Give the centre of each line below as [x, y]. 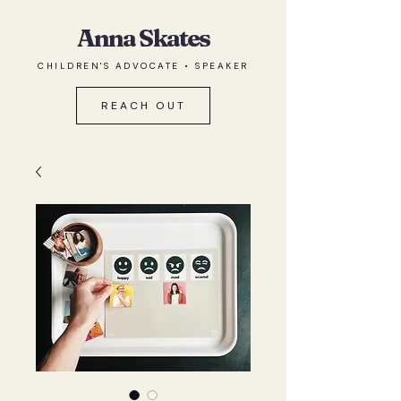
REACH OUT [143, 106]
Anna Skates [143, 38]
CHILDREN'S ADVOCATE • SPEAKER [143, 66]
